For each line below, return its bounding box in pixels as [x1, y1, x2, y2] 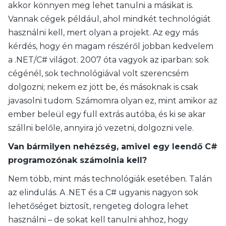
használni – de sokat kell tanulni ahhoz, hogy [8, 215, 188, 224]
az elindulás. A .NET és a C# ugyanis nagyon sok [8, 188, 198, 197]
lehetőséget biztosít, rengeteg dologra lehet [8, 201, 189, 211]
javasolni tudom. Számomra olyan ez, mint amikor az [8, 96, 217, 105]
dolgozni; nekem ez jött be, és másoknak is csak [8, 82, 198, 92]
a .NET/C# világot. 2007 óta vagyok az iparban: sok [8, 55, 209, 65]
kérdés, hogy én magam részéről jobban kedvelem [8, 41, 213, 51]
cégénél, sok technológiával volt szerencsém [8, 69, 189, 78]
